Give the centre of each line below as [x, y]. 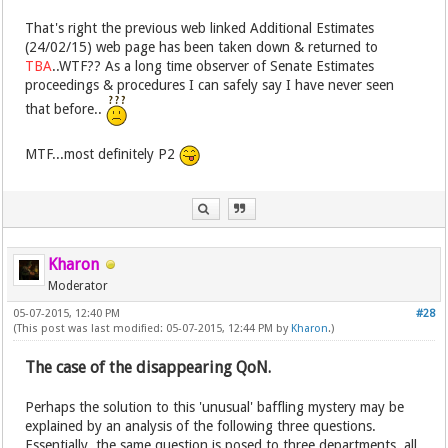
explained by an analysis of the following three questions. [205, 425]
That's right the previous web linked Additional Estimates [200, 27]
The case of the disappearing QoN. [148, 367]
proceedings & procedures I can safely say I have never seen [210, 84]
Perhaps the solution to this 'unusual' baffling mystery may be [215, 406]
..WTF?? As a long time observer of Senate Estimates [213, 65]
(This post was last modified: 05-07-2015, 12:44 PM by [152, 328]
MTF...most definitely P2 [102, 154]
